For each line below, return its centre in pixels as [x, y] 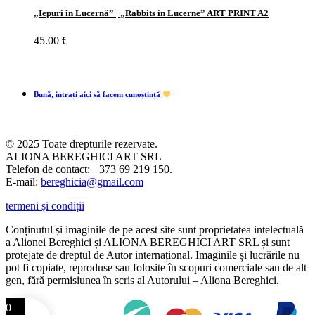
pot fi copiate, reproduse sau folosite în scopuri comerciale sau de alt [156, 268]
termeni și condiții [45, 206]
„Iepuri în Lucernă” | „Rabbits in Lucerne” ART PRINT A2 [151, 13]
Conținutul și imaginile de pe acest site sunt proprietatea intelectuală [155, 230]
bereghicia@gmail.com [92, 182]
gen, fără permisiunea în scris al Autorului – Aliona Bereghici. [142, 281]
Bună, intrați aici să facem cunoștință [98, 95]
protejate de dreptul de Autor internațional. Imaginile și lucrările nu [153, 255]
